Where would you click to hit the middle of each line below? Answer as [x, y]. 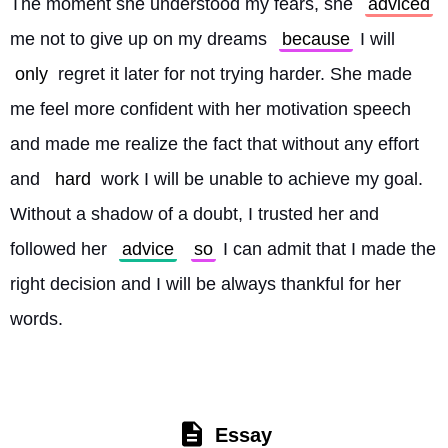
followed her [61, 249]
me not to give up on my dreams [141, 39]
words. [39, 319]
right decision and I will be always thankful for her [205, 284]
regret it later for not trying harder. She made [232, 74]
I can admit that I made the [327, 249]
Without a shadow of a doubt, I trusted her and [194, 214]
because [316, 39]
